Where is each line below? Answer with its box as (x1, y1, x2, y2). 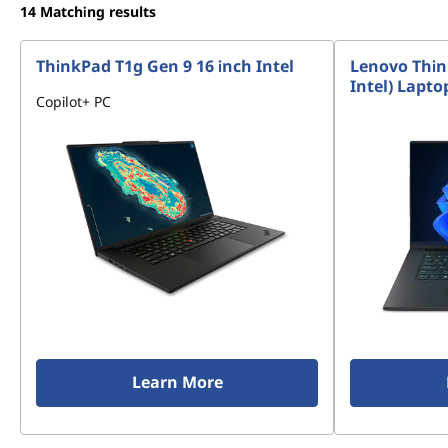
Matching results (40, 2, 156, 21)
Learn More (131, 371, 223, 393)
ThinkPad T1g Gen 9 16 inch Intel (36, 55, 294, 77)
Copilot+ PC (36, 92, 111, 111)
